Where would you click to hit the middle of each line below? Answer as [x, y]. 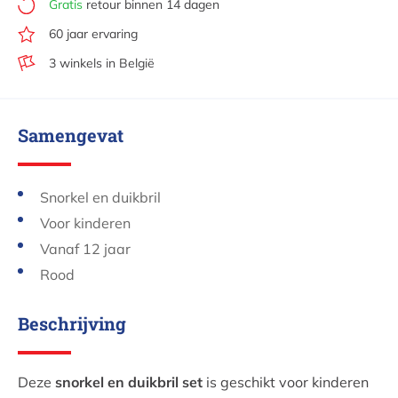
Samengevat [71, 135]
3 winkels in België [102, 64]
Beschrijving [72, 324]
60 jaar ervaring [93, 34]
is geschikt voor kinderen [286, 382]
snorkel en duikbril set [129, 382]
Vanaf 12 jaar [85, 249]
